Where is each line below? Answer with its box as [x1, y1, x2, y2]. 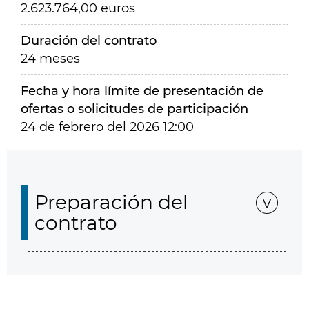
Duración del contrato [21, 33, 157, 48]
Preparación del [34, 190, 188, 214]
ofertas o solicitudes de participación [21, 101, 248, 117]
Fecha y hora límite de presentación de [21, 83, 263, 99]
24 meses [21, 51, 80, 66]
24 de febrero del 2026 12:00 [21, 119, 194, 134]
